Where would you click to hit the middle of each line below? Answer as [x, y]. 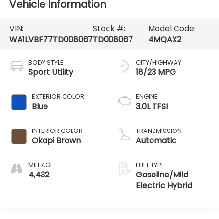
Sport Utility [51, 72]
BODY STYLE [46, 63]
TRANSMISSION [159, 131]
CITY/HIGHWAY [159, 63]
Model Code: [172, 28]
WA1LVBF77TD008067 [51, 39]
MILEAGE [41, 165]
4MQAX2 [165, 39]
